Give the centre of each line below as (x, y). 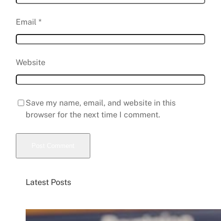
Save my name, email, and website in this (101, 103)
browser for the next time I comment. (93, 115)
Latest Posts (48, 182)
